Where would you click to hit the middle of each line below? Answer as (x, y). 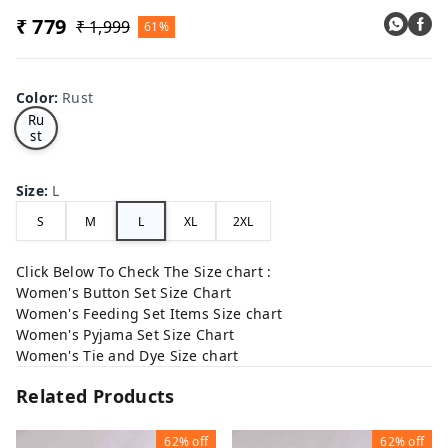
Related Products (95, 396)
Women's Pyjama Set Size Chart (125, 334)
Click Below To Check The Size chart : (144, 271)
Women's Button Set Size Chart (124, 292)
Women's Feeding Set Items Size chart (149, 313)
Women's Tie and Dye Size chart (127, 355)
